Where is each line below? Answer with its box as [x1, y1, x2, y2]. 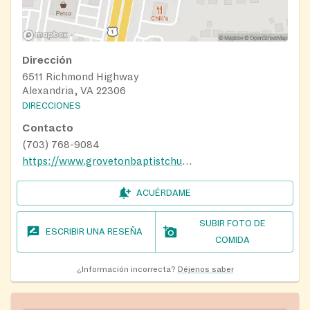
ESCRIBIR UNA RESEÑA [46, 227, 143, 237]
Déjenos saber [177, 265, 234, 275]
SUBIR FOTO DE [199, 219, 266, 229]
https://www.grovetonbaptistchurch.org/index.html [182, 156, 192, 167]
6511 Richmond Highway [22, 71, 139, 82]
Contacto [22, 122, 73, 134]
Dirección [22, 54, 72, 66]
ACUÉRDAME [136, 188, 191, 199]
